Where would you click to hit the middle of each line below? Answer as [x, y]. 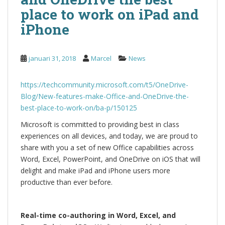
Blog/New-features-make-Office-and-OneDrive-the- [105, 96]
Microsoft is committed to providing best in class [100, 124]
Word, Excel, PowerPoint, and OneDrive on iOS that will [110, 159]
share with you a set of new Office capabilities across [107, 147]
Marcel [101, 58]
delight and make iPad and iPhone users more [95, 171]
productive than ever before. [67, 182]
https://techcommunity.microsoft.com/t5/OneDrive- [104, 85]
